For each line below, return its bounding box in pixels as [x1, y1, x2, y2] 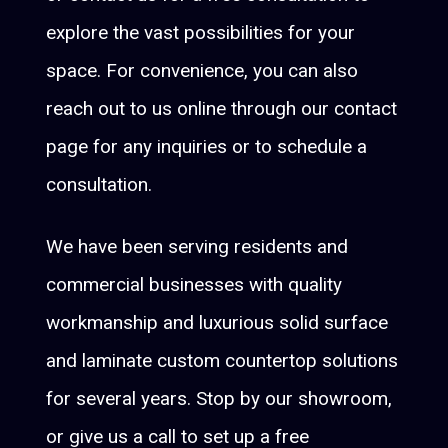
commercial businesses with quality [46, 273, 343, 297]
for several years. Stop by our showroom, [46, 387, 393, 411]
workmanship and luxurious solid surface [46, 311, 389, 335]
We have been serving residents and [46, 235, 349, 259]
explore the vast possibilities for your [46, 21, 356, 45]
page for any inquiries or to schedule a [46, 135, 368, 159]
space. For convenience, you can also [46, 59, 359, 83]
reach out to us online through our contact [46, 97, 398, 121]
